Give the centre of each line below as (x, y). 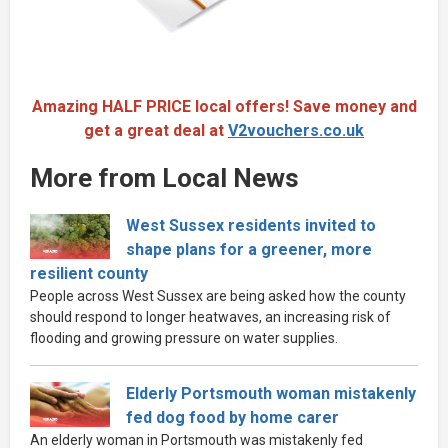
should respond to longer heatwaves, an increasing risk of (210, 317)
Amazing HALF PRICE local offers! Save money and (224, 107)
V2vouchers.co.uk (296, 131)
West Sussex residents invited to (251, 226)
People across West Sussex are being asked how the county (218, 296)
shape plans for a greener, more (249, 250)
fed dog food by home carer (232, 418)
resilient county (89, 274)
